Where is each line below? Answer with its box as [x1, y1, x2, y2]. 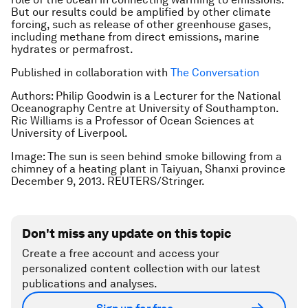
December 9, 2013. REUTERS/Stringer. [11, 175, 205, 188]
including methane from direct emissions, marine [11, 30, 259, 44]
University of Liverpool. [11, 126, 128, 140]
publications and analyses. [22, 277, 157, 291]
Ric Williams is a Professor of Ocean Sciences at [11, 114, 254, 128]
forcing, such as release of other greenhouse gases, [11, 18, 271, 32]
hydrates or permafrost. [11, 43, 133, 56]
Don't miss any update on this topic [22, 226, 231, 241]
